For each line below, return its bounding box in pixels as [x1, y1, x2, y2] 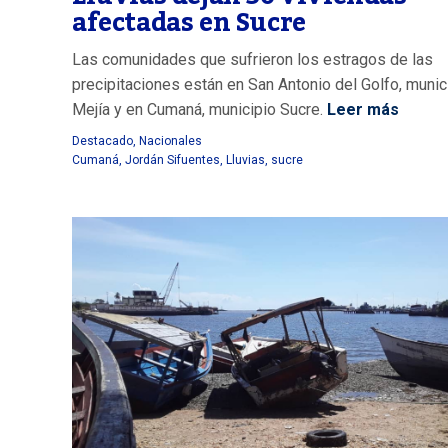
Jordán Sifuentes [125, 152, 220, 167]
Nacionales [139, 133, 202, 148]
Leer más [323, 99, 399, 119]
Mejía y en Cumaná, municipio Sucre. [72, 99, 323, 119]
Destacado [72, 133, 133, 148]
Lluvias [226, 152, 265, 167]
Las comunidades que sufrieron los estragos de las [72, 49, 433, 69]
